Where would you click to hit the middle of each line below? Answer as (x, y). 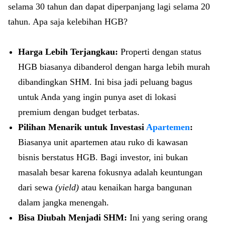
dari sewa (37, 187)
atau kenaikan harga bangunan (135, 187)
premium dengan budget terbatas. (79, 112)
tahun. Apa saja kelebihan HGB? (68, 22)
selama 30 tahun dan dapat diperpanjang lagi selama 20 (109, 7)
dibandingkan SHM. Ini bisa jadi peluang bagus (105, 82)
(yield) (67, 187)
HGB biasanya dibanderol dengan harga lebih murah (114, 67)
